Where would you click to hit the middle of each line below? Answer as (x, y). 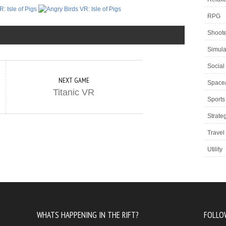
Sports (216, 99)
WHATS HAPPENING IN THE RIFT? (88, 215)
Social (216, 66)
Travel (216, 133)
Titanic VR (74, 93)
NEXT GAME (74, 80)
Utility (215, 149)
